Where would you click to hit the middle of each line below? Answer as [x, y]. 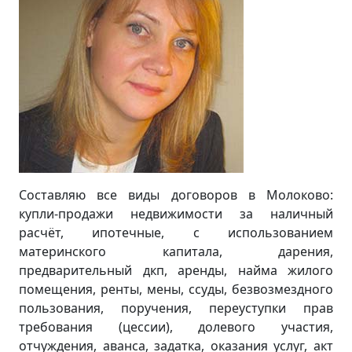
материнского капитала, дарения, [176, 251]
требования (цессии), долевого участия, [176, 327]
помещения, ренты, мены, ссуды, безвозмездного [176, 289]
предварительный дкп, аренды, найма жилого [176, 270]
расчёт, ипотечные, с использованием [176, 233]
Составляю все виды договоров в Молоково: [176, 195]
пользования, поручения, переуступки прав [176, 308]
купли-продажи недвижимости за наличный [176, 214]
